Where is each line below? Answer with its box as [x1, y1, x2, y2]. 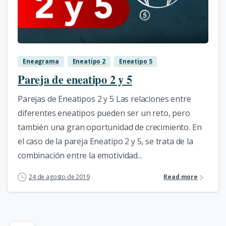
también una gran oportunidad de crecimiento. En [18, 121, 202, 133]
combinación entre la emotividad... [18, 149, 142, 161]
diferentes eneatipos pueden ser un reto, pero [18, 107, 190, 119]
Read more [163, 173, 198, 182]
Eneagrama [23, 56, 59, 66]
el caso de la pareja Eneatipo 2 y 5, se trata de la [18, 135, 193, 147]
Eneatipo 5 [119, 56, 152, 66]
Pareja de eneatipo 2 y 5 [18, 71, 132, 88]
